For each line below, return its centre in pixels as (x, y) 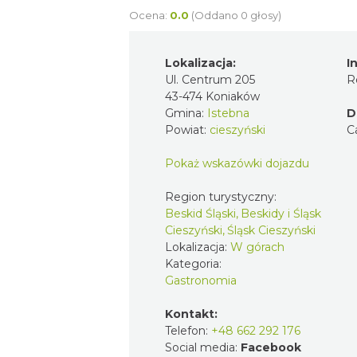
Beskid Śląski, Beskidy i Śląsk (243, 213)
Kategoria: (195, 263)
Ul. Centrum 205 (210, 79)
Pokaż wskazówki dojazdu (237, 163)
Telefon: (188, 330)
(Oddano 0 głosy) (236, 15)
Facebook (271, 347)
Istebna (228, 113)
